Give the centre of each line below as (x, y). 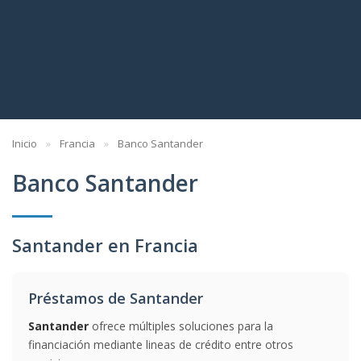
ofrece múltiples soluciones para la (181, 326)
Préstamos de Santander (116, 298)
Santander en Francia (105, 245)
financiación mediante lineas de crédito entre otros (161, 344)
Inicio (25, 143)
